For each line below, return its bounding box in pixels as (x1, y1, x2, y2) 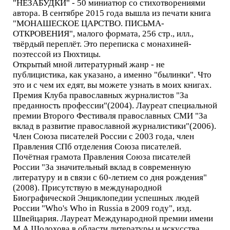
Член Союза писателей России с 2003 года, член (13, 131, 194, 141)
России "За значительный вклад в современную (13, 162, 191, 172)
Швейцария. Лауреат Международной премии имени (13, 214, 213, 223)
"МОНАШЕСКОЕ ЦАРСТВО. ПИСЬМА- (13, 18, 164, 28)
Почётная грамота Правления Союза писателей (13, 152, 190, 162)
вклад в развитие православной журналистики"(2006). (13, 121, 216, 131)
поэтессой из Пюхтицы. (13, 49, 101, 59)
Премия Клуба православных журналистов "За (13, 90, 188, 100)
